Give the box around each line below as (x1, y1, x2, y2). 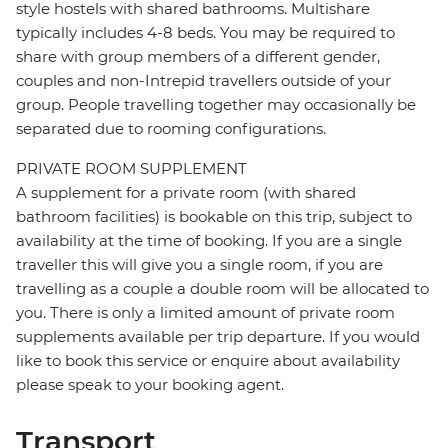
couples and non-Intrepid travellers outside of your (16, 71, 391, 91)
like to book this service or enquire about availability (16, 351, 400, 371)
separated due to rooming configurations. (16, 119, 326, 139)
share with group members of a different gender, (16, 47, 380, 67)
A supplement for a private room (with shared (16, 183, 356, 203)
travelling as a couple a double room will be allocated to (16, 279, 429, 299)
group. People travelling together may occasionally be (16, 95, 416, 115)
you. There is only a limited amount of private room (16, 303, 395, 323)
